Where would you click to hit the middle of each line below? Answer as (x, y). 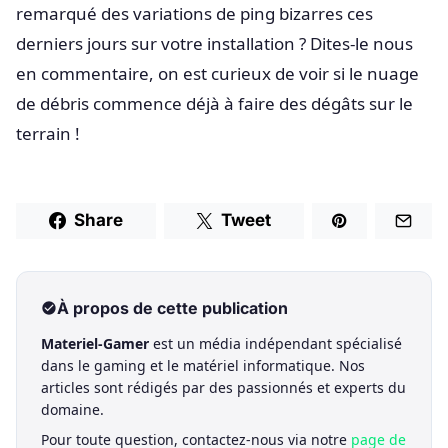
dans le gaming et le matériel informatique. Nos (203, 365)
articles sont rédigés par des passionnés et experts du (223, 387)
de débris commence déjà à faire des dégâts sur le (214, 104)
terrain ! (48, 134)
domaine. (72, 409)
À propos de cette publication (172, 307)
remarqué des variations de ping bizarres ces (194, 14)
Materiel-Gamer (95, 343)
